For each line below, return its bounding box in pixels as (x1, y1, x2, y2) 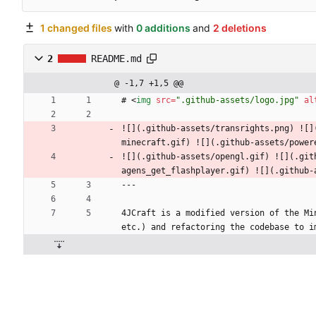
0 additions (135, 21, 190, 34)
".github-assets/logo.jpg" (176, 95, 299, 106)
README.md (91, 53, 142, 65)
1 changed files (39, 21, 112, 34)
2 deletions (212, 21, 267, 34)
